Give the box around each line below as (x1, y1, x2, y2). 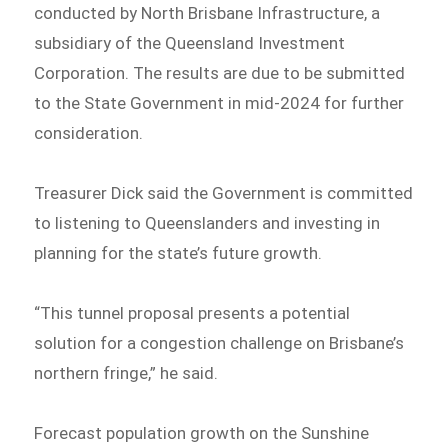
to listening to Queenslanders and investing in (34, 213, 381, 234)
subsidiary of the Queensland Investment (34, 33, 346, 54)
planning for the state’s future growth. (34, 243, 327, 264)
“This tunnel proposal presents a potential (34, 302, 351, 323)
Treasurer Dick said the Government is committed (34, 183, 414, 204)
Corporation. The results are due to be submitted (34, 63, 406, 84)
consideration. (34, 123, 144, 144)
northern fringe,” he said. (34, 362, 219, 383)
